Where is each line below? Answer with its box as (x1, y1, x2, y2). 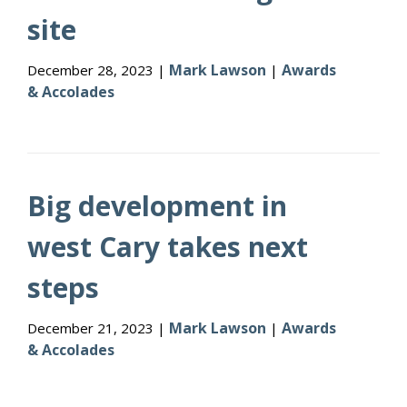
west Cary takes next (27, 228, 308, 265)
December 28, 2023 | (27, 61, 169, 79)
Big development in (27, 187, 287, 224)
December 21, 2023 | (27, 319, 169, 337)
